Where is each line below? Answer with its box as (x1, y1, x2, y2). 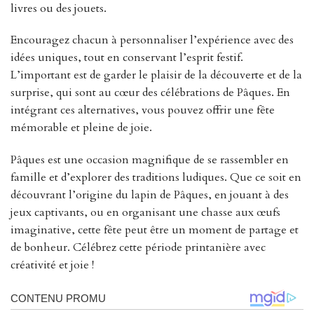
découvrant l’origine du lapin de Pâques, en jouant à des (11, 187, 289, 203)
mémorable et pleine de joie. (11, 120, 152, 136)
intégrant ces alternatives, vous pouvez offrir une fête (11, 102, 275, 118)
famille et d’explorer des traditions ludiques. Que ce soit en (11, 170, 301, 186)
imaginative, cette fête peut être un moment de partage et (11, 222, 299, 238)
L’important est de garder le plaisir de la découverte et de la (11, 67, 302, 83)
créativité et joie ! (11, 257, 94, 273)
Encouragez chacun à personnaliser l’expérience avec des (11, 32, 294, 48)
